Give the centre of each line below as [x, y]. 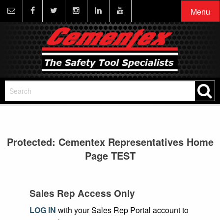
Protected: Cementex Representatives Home [110, 141]
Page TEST [110, 155]
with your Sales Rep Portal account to [122, 210]
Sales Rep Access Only [82, 193]
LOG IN [43, 210]
